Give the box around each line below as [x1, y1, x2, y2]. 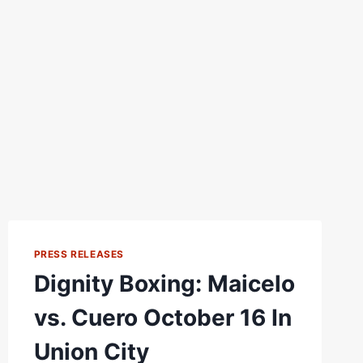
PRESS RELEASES [33, 248, 124, 260]
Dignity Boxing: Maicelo [33, 269, 295, 297]
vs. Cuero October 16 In [33, 303, 292, 331]
